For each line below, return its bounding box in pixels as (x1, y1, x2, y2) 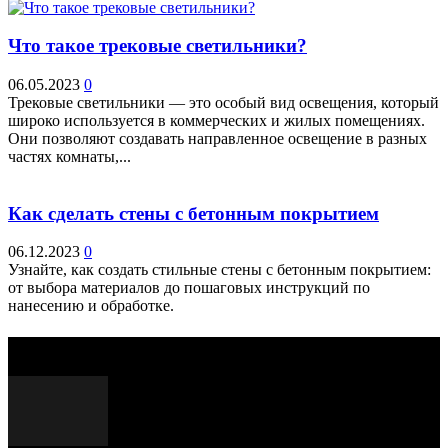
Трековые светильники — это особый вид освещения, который (8, 93, 439, 111)
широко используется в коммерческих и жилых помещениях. (8, 111, 425, 129)
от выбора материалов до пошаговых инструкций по (8, 279, 370, 297)
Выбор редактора (8, 336, 135, 354)
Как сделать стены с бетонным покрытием (8, 202, 379, 224)
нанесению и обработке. (8, 297, 174, 315)
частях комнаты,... (8, 147, 131, 165)
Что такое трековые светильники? (8, 35, 307, 57)
